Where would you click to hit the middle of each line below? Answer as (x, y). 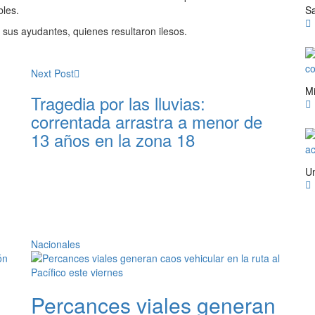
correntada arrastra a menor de (147, 121)
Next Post (52, 73)
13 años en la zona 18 (113, 140)
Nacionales (56, 244)
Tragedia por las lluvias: (118, 103)
